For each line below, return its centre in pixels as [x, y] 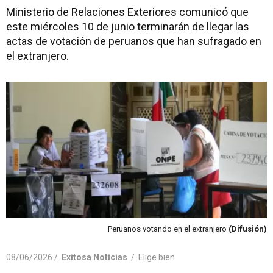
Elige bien [157, 257]
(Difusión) [248, 229]
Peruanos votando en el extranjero [168, 229]
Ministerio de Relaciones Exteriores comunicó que [127, 12]
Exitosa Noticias [94, 257]
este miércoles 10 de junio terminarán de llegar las [128, 27]
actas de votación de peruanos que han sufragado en [134, 41]
